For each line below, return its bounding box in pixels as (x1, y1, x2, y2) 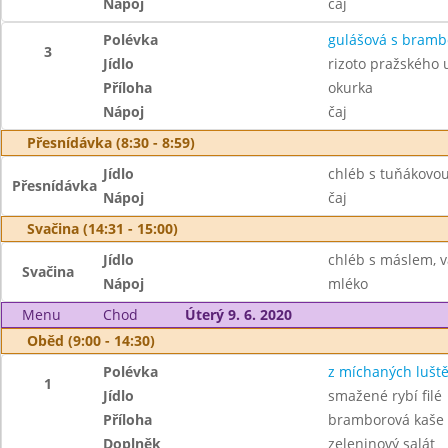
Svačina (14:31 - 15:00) (27, 219, 178, 238)
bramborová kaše (327, 410, 444, 429)
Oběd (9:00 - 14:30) (27, 331, 155, 350)
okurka (327, 78, 373, 97)
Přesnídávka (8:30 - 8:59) (27, 133, 195, 152)
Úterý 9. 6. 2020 (184, 305, 292, 324)
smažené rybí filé (327, 386, 442, 405)
